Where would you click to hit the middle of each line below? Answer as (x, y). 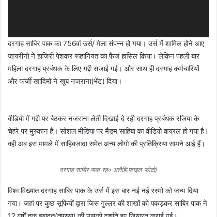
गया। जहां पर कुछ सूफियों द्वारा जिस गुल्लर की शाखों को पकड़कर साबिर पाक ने (108, 203)
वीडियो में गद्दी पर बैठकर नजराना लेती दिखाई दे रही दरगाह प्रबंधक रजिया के (103, 119)
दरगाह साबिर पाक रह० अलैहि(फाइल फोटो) (108, 170)
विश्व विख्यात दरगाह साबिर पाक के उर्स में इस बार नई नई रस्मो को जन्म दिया (103, 191)
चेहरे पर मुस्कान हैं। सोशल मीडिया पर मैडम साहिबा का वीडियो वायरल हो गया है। (108, 131)
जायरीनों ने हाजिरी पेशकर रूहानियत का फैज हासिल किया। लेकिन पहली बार (104, 56)
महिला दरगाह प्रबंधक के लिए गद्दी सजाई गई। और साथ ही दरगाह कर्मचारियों (103, 69)
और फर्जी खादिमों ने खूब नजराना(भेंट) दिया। (65, 81)
